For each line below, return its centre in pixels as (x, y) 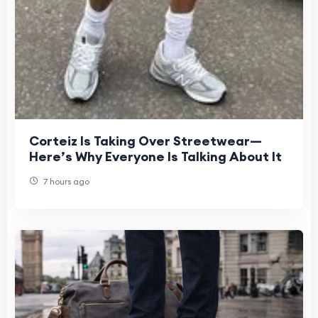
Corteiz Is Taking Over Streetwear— (146, 141)
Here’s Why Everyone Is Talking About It (155, 156)
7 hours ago (65, 181)
